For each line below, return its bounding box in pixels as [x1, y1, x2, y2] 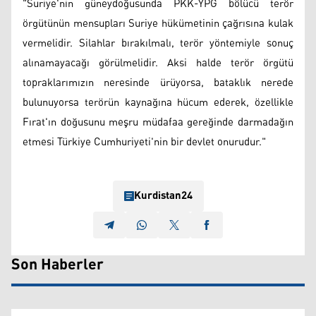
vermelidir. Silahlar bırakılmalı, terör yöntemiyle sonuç [23, 32, 293, 54]
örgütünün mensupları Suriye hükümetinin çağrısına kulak [23, 13, 293, 34]
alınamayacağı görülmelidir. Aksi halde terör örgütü [23, 52, 293, 73]
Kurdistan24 [133, 185, 193, 206]
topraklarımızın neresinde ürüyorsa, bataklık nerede [23, 72, 293, 93]
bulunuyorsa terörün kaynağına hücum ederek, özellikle [23, 92, 293, 113]
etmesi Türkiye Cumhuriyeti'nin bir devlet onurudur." [23, 131, 266, 152]
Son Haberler [11, 250, 104, 280]
